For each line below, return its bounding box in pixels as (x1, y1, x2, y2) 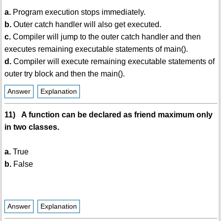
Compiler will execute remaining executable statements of (11, 57, 215, 66)
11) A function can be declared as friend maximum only (4, 110, 213, 119)
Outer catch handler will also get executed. (11, 20, 161, 29)
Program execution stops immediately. (10, 8, 146, 17)
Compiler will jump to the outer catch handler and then (10, 33, 201, 41)
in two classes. (4, 123, 59, 132)
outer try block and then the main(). (4, 70, 125, 78)
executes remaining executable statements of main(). (4, 45, 188, 54)
